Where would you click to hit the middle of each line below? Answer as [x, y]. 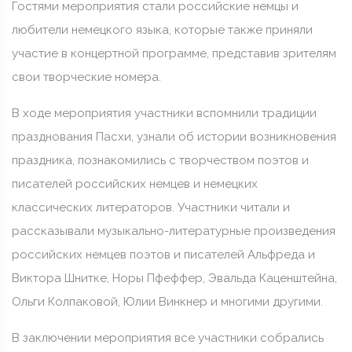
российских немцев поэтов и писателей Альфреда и [163, 255]
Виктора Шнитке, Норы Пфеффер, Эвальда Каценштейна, [174, 278]
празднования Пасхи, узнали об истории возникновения [174, 137]
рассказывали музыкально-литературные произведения [174, 231]
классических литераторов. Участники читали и [151, 207]
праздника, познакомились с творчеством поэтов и [160, 160]
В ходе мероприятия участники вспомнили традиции [164, 113]
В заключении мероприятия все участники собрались [168, 338]
